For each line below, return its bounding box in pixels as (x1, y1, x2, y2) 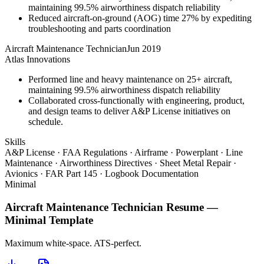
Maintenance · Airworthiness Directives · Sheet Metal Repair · (5, 158, 236, 169)
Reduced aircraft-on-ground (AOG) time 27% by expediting (28, 13, 252, 24)
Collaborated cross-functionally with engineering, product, (28, 95, 245, 106)
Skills (5, 137, 25, 147)
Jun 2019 (127, 44, 161, 54)
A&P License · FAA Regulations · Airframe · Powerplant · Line (5, 147, 243, 158)
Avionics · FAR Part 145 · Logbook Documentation (5, 169, 199, 179)
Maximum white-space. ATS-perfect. (5, 237, 141, 248)
